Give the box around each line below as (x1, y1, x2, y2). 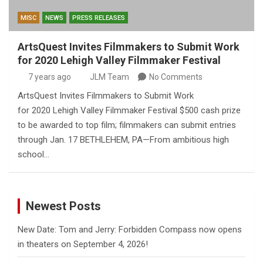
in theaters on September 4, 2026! (18, 239, 148, 250)
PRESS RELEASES (72, 14, 125, 22)
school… (18, 149, 49, 160)
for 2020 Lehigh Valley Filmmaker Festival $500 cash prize (18, 105, 241, 116)
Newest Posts (26, 199, 101, 214)
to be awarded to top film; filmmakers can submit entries (18, 120, 236, 131)
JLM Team (90, 72, 129, 82)
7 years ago (28, 72, 71, 82)
